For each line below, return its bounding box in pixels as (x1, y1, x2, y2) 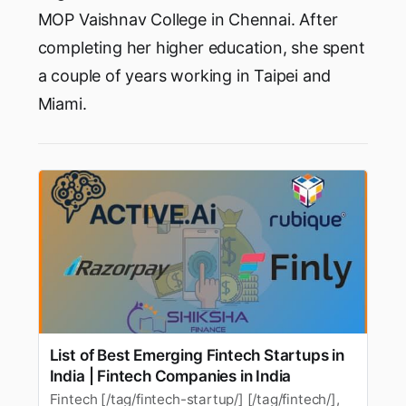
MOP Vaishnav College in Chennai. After (37, 9, 338, 29)
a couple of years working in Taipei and (37, 65, 332, 85)
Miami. (37, 93, 87, 113)
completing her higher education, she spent (37, 37, 365, 57)
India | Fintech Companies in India (49, 365, 292, 385)
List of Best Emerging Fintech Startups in (49, 344, 344, 364)
